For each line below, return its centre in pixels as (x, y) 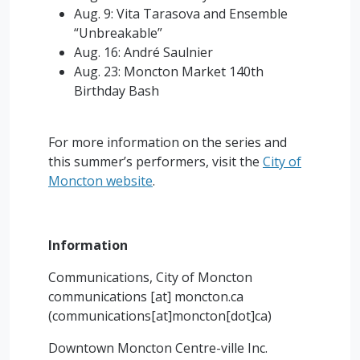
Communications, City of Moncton (150, 277)
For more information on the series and (168, 142)
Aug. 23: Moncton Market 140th (169, 72)
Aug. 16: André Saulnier (143, 52)
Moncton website (100, 181)
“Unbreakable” (118, 33)
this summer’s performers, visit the (155, 162)
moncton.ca (209, 297)
